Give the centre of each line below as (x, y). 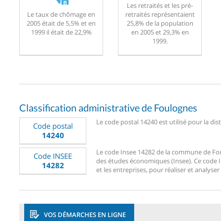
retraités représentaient (160, 14)
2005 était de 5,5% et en (61, 23)
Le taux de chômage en (61, 14)
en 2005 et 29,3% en (160, 32)
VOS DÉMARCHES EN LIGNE (85, 214)
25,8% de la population (160, 23)
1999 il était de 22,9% (61, 32)
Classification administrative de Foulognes (108, 107)
